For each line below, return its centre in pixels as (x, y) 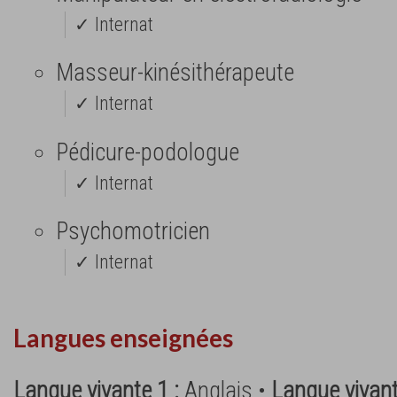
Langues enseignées (123, 338)
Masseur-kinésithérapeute (175, 73)
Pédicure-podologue (148, 152)
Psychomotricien (133, 231)
